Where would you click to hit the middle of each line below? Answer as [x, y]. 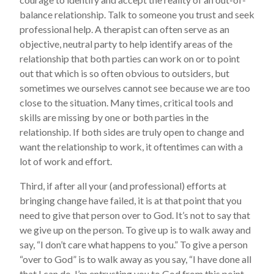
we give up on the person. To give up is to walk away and [135, 230]
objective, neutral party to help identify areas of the [126, 44]
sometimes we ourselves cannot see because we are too [135, 88]
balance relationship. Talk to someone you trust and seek [137, 14]
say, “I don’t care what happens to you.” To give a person [134, 244]
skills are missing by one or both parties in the [114, 117]
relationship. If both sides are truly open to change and [132, 132]
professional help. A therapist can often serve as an [124, 29]
